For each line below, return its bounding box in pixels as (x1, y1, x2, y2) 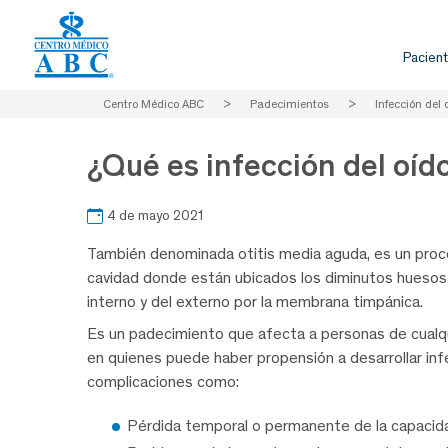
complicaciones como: (87, 372, 239, 392)
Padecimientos (250, 97, 329, 111)
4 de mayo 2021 (107, 207, 203, 225)
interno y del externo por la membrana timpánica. (87, 292, 423, 312)
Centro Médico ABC (103, 97, 204, 111)
